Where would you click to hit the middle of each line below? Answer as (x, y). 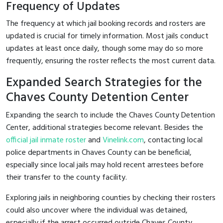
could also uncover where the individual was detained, (97, 210)
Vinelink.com (123, 140)
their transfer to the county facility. (66, 177)
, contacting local (173, 140)
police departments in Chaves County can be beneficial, (99, 153)
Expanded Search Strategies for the (104, 83)
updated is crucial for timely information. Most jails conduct (107, 36)
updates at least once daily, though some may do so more (105, 49)
